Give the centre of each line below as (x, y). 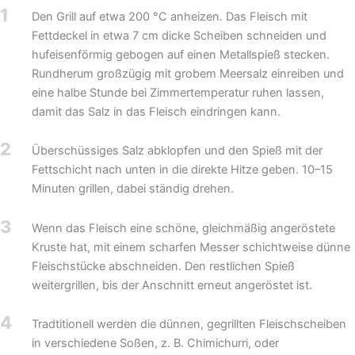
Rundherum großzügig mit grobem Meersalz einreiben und (188, 73)
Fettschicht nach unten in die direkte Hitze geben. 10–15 (183, 170)
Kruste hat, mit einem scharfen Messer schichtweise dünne (191, 247)
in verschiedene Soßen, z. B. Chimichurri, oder (156, 344)
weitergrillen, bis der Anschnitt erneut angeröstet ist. (172, 285)
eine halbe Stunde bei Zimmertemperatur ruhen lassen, (178, 92)
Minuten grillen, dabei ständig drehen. (133, 189)
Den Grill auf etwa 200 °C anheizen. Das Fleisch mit (170, 16)
